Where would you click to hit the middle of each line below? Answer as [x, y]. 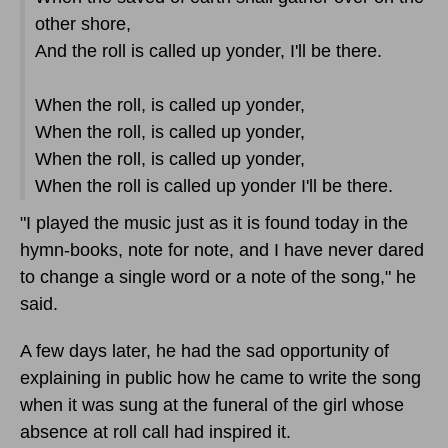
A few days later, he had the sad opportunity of [204, 350]
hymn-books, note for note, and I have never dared [222, 249]
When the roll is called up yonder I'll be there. [214, 185]
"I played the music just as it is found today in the [214, 222]
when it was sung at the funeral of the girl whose [212, 404]
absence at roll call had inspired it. [155, 431]
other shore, [83, 23]
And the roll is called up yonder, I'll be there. [208, 50]
